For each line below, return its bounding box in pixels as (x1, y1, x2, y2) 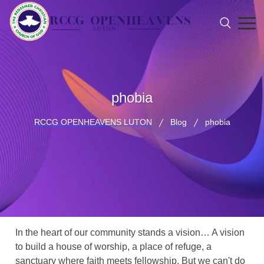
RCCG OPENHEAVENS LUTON (34, 117, 152, 127)
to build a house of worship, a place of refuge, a (15, 242, 212, 252)
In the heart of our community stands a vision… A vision (15, 227, 245, 237)
